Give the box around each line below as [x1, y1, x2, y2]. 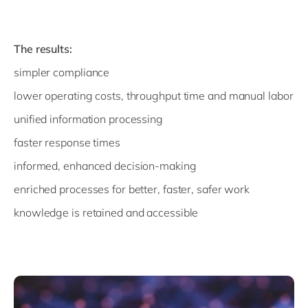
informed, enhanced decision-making [14, 159, 197, 173]
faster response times [14, 135, 120, 150]
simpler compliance [14, 65, 110, 80]
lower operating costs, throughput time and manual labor [14, 89, 294, 103]
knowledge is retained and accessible [14, 206, 199, 220]
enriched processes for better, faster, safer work [14, 182, 250, 197]
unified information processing [14, 112, 163, 126]
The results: [14, 42, 72, 56]
